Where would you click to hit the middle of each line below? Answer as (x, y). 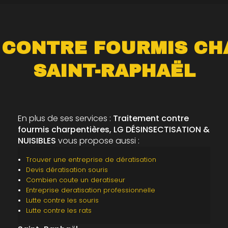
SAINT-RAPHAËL (114, 71)
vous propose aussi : (97, 141)
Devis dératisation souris (67, 170)
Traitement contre (151, 118)
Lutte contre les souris (62, 200)
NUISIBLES (37, 141)
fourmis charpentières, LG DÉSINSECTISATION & (113, 130)
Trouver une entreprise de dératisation (91, 160)
